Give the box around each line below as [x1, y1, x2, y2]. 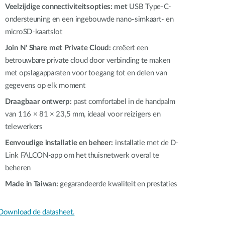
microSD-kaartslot [5, 28, 62, 36]
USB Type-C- [129, 3, 172, 11]
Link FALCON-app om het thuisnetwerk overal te [5, 152, 159, 159]
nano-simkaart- [116, 16, 164, 23]
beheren [5, 164, 31, 172]
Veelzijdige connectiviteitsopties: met [5, 3, 130, 11]
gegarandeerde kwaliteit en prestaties [60, 180, 178, 188]
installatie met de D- [115, 139, 179, 147]
